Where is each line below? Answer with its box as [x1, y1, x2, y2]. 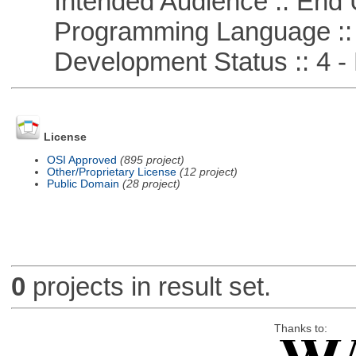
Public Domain [46, 177, 119, 190]
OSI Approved [46, 153, 117, 166]
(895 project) [119, 153, 184, 166]
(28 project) [122, 177, 180, 190]
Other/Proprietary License [46, 165, 176, 178]
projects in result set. [25, 272, 271, 302]
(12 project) [179, 165, 238, 178]
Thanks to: [273, 322, 327, 335]
